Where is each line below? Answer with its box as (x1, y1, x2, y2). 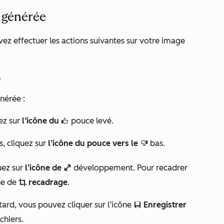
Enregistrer (143, 200, 186, 209)
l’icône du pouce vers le (48, 138, 138, 148)
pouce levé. (69, 116, 113, 125)
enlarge (63, 164, 73, 172)
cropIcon (18, 179, 28, 187)
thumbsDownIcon (140, 140, 150, 148)
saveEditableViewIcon (133, 201, 143, 209)
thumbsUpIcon (61, 117, 69, 125)
